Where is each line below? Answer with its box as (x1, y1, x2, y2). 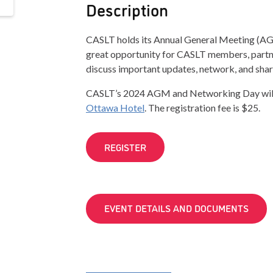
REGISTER (104, 140, 146, 154)
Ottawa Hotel (85, 101, 144, 113)
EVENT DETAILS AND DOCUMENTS (104, 201, 249, 215)
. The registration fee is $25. (144, 101, 260, 113)
